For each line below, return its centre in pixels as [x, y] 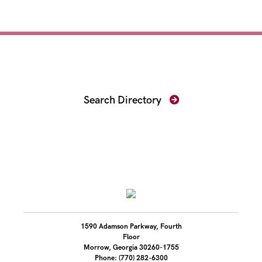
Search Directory [124, 100]
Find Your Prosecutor [131, 62]
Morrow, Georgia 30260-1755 [131, 248]
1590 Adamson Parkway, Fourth [131, 227]
